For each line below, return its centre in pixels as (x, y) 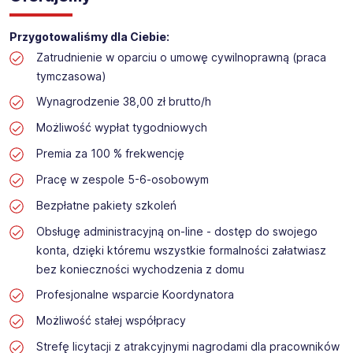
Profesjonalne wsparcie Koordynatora (135, 295)
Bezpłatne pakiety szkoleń (106, 206)
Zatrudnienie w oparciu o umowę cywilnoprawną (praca (181, 58)
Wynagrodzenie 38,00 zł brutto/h (123, 102)
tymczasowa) (71, 76)
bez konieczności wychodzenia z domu (140, 269)
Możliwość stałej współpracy (111, 321)
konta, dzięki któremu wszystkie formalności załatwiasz (181, 251)
